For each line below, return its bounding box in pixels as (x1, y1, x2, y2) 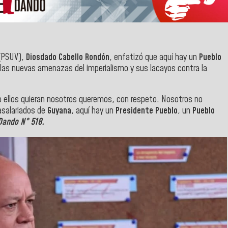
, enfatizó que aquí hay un (109, 51, 199, 64)
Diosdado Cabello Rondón (26, 51, 109, 64)
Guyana (47, 105, 71, 118)
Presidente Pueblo (116, 105, 178, 118)
